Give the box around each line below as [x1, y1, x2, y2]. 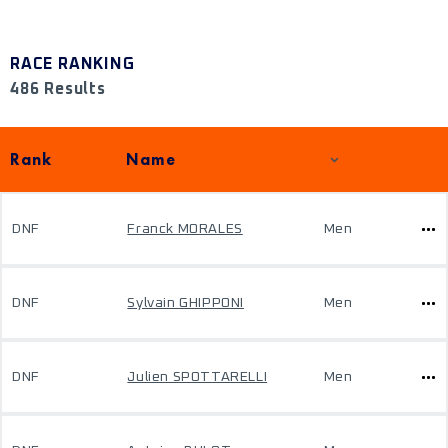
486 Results [10, 81, 106, 97]
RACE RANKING [10, 56, 135, 72]
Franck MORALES [127, 222, 243, 236]
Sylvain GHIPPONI [127, 296, 244, 310]
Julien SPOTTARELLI [127, 370, 268, 384]
